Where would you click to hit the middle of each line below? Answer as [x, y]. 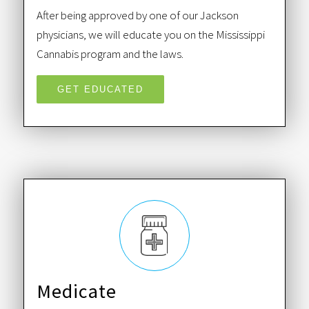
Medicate [77, 291]
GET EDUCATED [100, 90]
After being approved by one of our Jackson [137, 15]
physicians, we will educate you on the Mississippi [150, 34]
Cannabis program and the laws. [110, 53]
